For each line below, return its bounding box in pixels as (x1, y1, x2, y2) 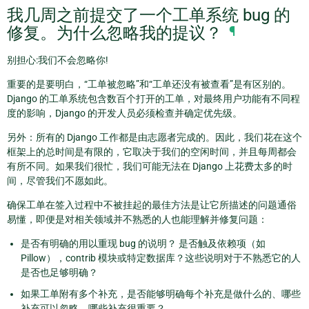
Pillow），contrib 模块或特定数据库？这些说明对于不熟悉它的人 (21, 252, 301, 264)
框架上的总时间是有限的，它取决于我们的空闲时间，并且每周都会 (7, 146, 297, 158)
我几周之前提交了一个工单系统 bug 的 (7, 5, 290, 25)
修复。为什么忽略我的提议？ (7, 23, 222, 43)
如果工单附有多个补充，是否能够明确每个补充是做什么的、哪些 (21, 288, 301, 300)
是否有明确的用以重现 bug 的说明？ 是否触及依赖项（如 (21, 238, 266, 250)
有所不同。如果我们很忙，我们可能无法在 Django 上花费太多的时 (7, 161, 292, 172)
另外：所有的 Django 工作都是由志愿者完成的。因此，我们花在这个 (7, 132, 302, 143)
